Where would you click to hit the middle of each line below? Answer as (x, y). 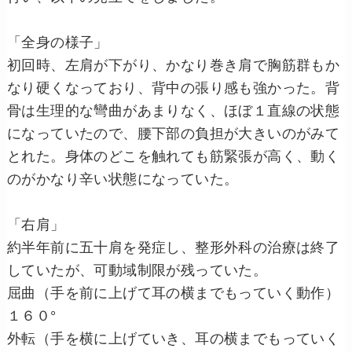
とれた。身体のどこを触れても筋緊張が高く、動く (173, 157)
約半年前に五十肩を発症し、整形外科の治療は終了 (173, 248)
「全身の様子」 (57, 43)
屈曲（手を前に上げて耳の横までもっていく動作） (173, 293)
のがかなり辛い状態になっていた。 (123, 180)
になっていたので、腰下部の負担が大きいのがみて (173, 134)
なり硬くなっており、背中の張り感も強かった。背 (173, 88)
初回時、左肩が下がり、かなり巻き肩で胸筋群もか (173, 66)
